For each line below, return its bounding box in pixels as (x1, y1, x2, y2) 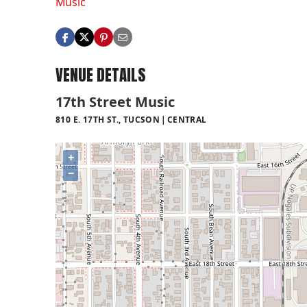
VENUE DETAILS (56, 63, 146, 88)
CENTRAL (167, 113, 207, 125)
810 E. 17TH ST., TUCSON (56, 113, 160, 125)
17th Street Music (56, 92, 175, 111)
